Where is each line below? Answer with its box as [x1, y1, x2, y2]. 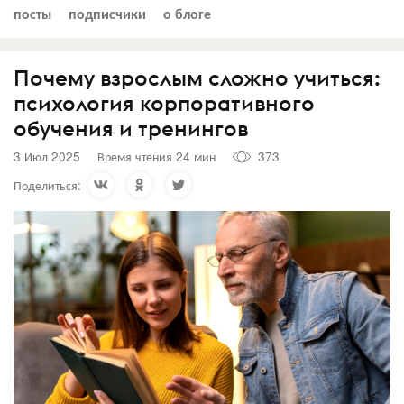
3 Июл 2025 [14, 147, 80, 165]
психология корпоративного [14, 88, 315, 116]
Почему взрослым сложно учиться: [14, 63, 381, 91]
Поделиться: [14, 175, 81, 194]
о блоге [163, 2, 211, 23]
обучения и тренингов [14, 114, 248, 142]
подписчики [69, 2, 146, 23]
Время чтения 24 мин [97, 147, 216, 165]
